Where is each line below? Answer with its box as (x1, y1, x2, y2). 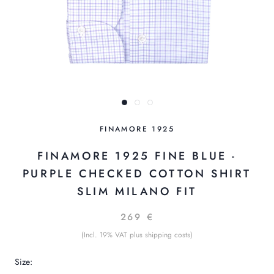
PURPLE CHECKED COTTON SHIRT (22, 166, 252, 182)
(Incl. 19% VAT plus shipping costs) (81, 229, 193, 240)
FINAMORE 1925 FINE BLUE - (37, 148, 237, 165)
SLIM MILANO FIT (76, 183, 197, 200)
